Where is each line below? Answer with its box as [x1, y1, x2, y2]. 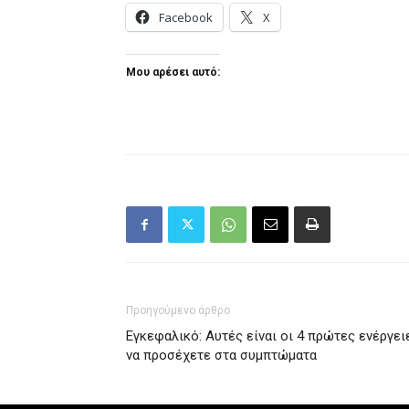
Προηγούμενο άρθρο [126, 304, 230, 318]
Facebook [159, 9, 213, 26]
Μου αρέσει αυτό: [126, 66, 220, 79]
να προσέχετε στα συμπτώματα [126, 347, 317, 364]
